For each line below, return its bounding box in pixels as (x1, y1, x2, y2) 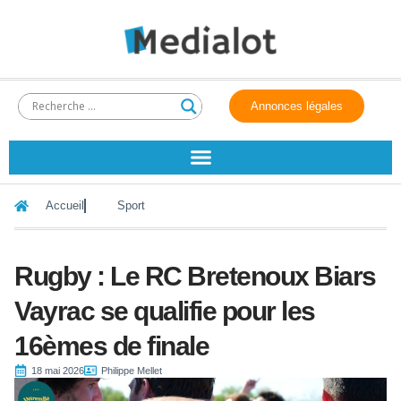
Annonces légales (251, 99, 344, 113)
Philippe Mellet (101, 364, 162, 376)
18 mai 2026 (31, 364, 84, 376)
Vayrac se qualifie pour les (14, 295, 315, 326)
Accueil (46, 199, 84, 212)
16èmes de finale (14, 330, 209, 361)
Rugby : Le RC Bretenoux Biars (14, 260, 376, 291)
